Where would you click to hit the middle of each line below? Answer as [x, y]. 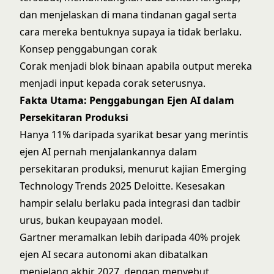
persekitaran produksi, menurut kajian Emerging [133, 169]
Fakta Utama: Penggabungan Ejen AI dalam [127, 100]
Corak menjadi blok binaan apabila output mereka [136, 66]
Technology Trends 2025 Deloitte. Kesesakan [122, 186]
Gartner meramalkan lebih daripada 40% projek [130, 237]
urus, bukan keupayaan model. [91, 220]
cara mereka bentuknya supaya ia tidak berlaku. [131, 32]
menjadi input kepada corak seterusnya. [113, 83]
